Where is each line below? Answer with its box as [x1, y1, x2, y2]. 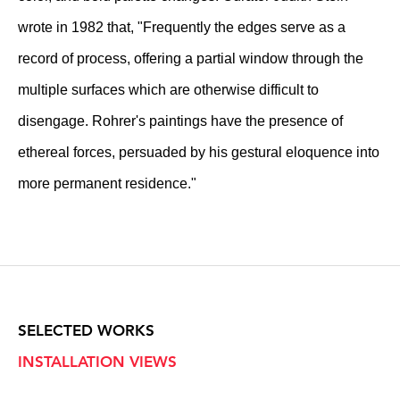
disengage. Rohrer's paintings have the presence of [18, 113, 343, 129]
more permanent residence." [18, 176, 196, 191]
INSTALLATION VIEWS [18, 353, 177, 371]
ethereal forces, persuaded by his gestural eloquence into [18, 145, 379, 160]
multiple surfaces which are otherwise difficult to [18, 82, 319, 97]
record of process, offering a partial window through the [18, 51, 363, 66]
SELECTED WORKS [18, 321, 154, 339]
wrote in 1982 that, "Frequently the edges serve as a [18, 20, 346, 35]
